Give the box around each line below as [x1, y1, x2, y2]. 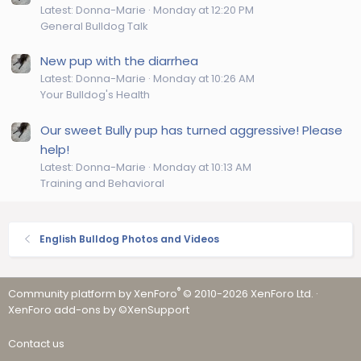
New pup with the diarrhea [40, 52, 198, 70]
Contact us [8, 336, 64, 351]
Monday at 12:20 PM [153, 2, 254, 19]
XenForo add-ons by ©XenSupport [8, 302, 189, 317]
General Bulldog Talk [40, 19, 148, 35]
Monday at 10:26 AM [153, 71, 255, 87]
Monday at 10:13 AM [153, 159, 251, 175]
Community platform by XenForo [8, 286, 177, 301]
